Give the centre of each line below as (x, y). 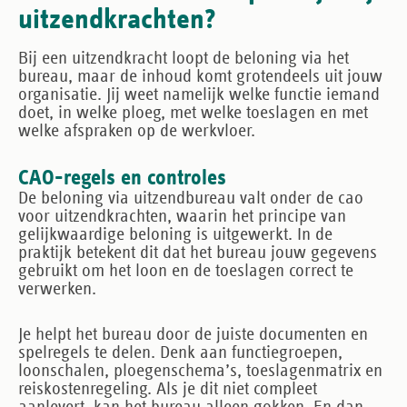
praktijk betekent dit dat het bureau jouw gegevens (198, 253)
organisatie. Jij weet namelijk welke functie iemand (199, 94)
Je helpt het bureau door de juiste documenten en (193, 334)
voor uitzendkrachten (93, 216)
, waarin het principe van (257, 216)
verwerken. (57, 289)
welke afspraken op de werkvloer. (137, 131)
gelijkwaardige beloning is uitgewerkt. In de (175, 234)
